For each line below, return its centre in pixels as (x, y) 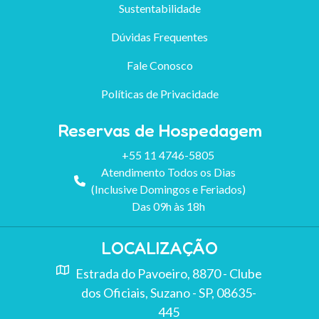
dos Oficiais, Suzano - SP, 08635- (169, 292)
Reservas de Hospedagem (159, 130)
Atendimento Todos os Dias (168, 172)
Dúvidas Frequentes (159, 36)
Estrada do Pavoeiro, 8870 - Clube (169, 273)
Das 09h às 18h (168, 206)
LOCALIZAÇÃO (159, 248)
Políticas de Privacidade (159, 93)
